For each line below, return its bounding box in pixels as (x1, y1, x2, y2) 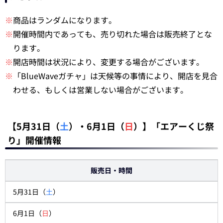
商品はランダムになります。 (13, 14, 116, 26)
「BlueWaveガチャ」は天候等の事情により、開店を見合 (13, 70, 218, 82)
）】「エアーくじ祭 (133, 119, 214, 133)
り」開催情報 (7, 133, 61, 147)
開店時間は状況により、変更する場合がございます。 (13, 56, 204, 68)
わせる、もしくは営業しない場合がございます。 (13, 84, 188, 96)
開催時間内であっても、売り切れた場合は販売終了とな (13, 28, 212, 40)
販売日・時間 (91, 165, 132, 176)
